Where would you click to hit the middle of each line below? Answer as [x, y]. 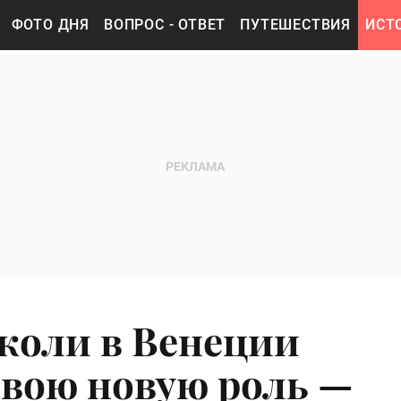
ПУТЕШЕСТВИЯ [296, 25]
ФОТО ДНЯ [51, 25]
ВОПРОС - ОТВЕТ [165, 25]
